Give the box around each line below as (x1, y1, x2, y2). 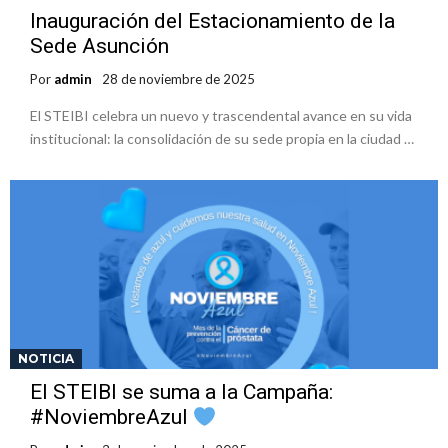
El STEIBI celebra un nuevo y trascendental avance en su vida (30, 107, 412, 125)
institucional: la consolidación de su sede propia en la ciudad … (30, 130, 414, 148)
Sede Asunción (30, 34, 169, 59)
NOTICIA (18, 351, 74, 367)
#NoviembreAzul (30, 405, 193, 430)
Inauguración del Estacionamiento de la (30, 9, 395, 34)
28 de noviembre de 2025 (102, 71, 255, 88)
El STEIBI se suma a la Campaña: (30, 380, 333, 405)
